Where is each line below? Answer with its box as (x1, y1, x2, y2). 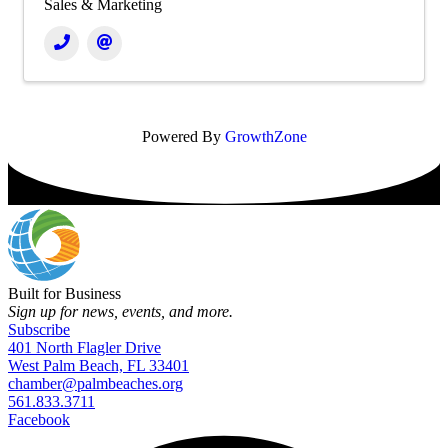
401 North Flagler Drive (8, 339, 161, 357)
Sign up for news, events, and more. (8, 303, 233, 321)
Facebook (8, 411, 70, 429)
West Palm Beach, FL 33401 (8, 357, 189, 375)
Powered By (141, 128, 225, 146)
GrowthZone (224, 128, 307, 146)
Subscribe (8, 321, 70, 339)
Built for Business (8, 285, 121, 303)
